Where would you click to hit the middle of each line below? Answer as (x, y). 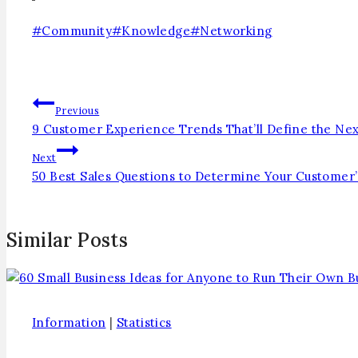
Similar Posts (68, 240)
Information (69, 322)
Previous (78, 110)
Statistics (144, 322)
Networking (236, 30)
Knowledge (156, 30)
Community (77, 30)
